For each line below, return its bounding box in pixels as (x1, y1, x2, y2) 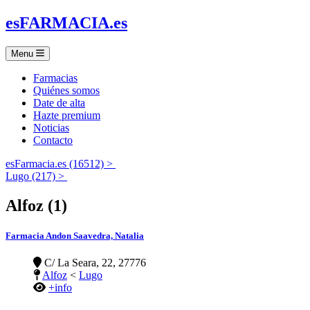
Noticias (33, 121, 69, 134)
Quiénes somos (33, 84, 100, 96)
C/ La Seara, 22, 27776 (42, 257, 146, 269)
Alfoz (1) (6, 196, 67, 215)
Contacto (33, 134, 73, 146)
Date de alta (33, 96, 85, 109)
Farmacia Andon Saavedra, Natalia (6, 230, 144, 241)
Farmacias (33, 71, 77, 84)
